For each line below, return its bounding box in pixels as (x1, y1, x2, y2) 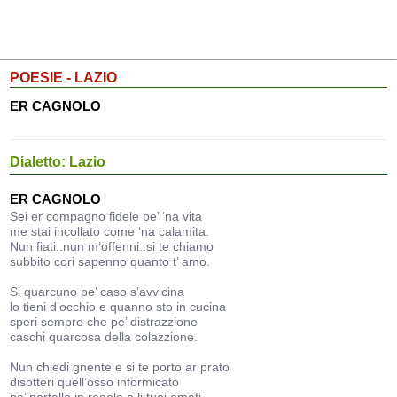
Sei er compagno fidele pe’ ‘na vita (10, 209, 203, 223)
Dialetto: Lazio (10, 154, 106, 169)
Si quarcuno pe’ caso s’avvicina (10, 284, 185, 299)
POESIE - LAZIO (10, 70, 118, 85)
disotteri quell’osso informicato (10, 375, 180, 389)
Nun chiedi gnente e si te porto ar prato (10, 360, 230, 374)
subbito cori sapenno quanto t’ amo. (10, 254, 211, 269)
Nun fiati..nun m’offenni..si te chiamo (10, 239, 214, 253)
